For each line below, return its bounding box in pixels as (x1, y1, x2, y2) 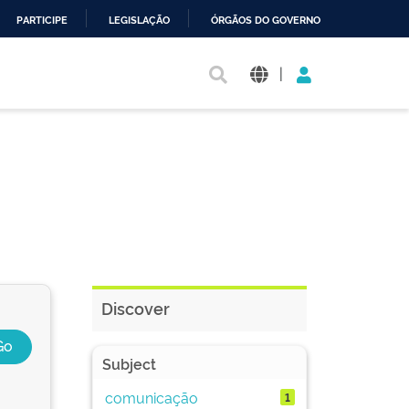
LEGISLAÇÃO (109, 15, 170, 26)
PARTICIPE (16, 15, 68, 26)
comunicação (104, 386, 198, 407)
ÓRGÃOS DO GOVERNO (211, 15, 320, 26)
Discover (101, 297, 170, 319)
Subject (102, 353, 156, 373)
